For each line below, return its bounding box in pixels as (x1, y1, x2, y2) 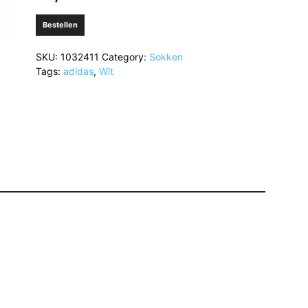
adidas (63, 65, 93, 77)
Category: (101, 51, 149, 63)
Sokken (148, 51, 183, 63)
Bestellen (42, 20, 78, 30)
